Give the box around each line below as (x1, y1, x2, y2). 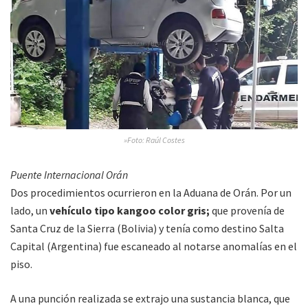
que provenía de (210, 203, 285, 218)
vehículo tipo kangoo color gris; (47, 203, 210, 218)
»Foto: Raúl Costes (123, 135, 185, 146)
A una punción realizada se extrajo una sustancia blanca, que (10, 291, 290, 306)
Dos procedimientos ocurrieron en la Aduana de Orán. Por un (10, 186, 291, 200)
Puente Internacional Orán (10, 168, 128, 182)
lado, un (10, 203, 47, 218)
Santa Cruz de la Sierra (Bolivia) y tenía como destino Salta (10, 221, 284, 236)
